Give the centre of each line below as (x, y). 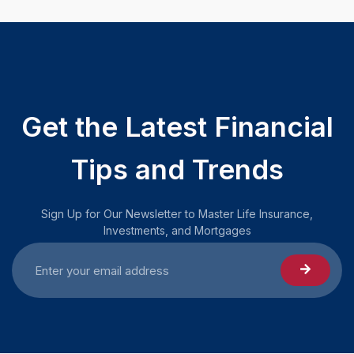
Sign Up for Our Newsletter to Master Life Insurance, (177, 214)
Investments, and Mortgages (177, 231)
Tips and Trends (177, 169)
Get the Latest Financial (177, 127)
